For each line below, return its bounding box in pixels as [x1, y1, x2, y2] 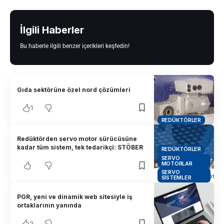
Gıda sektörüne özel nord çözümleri [17, 85, 131, 93]
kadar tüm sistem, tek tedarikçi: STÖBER [17, 143, 143, 151]
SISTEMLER [161, 174, 191, 181]
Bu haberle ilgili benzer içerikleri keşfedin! [20, 42, 129, 50]
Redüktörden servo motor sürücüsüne [17, 135, 137, 143]
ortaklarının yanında [17, 201, 82, 209]
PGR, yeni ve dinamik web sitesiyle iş [17, 193, 133, 201]
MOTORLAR [161, 159, 192, 167]
